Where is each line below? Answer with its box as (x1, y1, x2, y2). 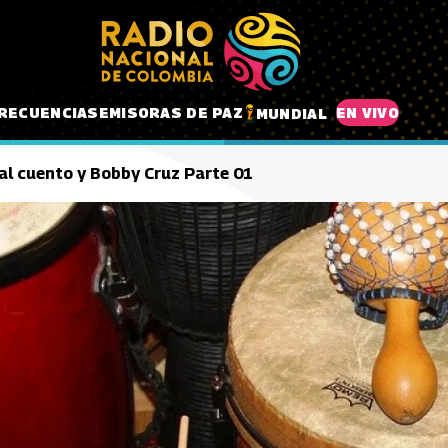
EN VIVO (335, 103, 399, 121)
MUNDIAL (255, 104, 327, 122)
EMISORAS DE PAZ (98, 103, 243, 121)
